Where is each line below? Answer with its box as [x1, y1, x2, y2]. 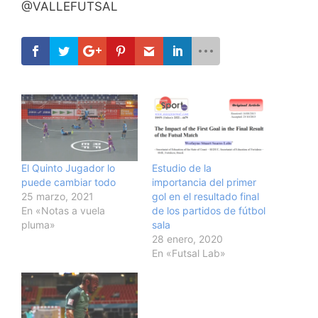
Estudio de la [152, 161, 212, 174]
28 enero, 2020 [152, 232, 223, 245]
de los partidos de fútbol [152, 204, 265, 216]
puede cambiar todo [21, 175, 116, 188]
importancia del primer [152, 175, 256, 188]
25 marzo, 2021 [21, 190, 94, 202]
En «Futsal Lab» [152, 246, 226, 259]
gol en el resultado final [152, 190, 259, 202]
